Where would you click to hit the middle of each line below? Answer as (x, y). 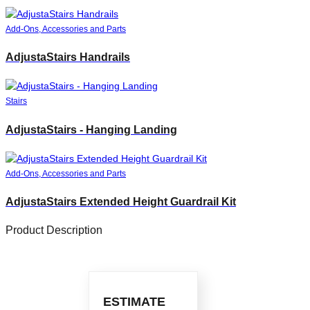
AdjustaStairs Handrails (68, 57)
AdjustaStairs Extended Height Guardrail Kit (121, 202)
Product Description (54, 230)
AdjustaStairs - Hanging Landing (91, 129)
